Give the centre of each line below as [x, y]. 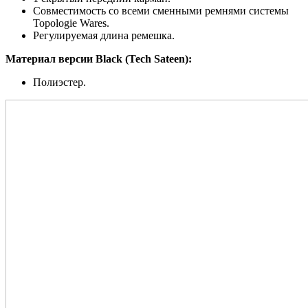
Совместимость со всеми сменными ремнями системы [161, 10]
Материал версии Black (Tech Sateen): [99, 58]
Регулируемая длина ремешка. [104, 35]
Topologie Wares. [71, 23]
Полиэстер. [59, 82]
